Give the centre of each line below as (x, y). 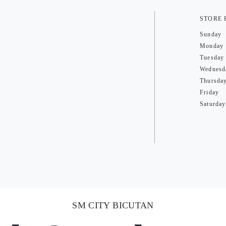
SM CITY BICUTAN (113, 205)
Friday (210, 92)
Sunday (211, 34)
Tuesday (212, 58)
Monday (212, 46)
